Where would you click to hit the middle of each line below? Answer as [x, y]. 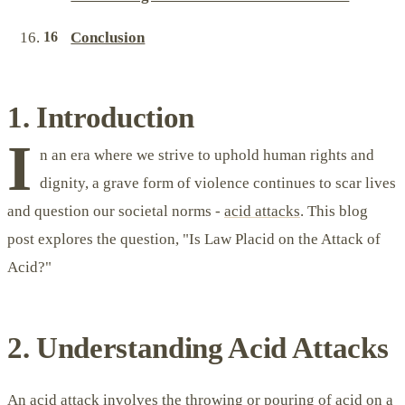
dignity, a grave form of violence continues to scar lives [217, 183]
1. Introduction [101, 117]
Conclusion [108, 37]
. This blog [334, 211]
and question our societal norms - [116, 211]
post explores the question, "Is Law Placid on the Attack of [194, 239]
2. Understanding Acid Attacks [198, 348]
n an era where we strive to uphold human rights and [207, 155]
